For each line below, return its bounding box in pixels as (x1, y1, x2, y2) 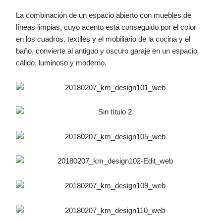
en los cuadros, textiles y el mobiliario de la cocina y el (16, 35, 191, 44)
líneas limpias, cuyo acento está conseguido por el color (16, 23, 197, 32)
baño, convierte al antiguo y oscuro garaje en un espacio (16, 47, 198, 55)
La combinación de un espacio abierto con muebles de (16, 11, 192, 20)
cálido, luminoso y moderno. (16, 59, 107, 67)
